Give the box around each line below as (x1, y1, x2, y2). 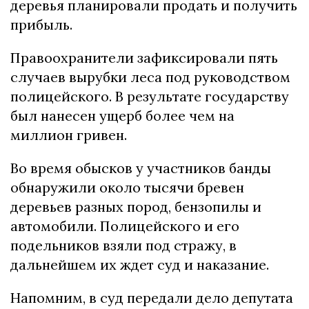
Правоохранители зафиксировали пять (10, 48, 278, 66)
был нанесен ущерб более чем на (10, 106, 235, 124)
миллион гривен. (10, 126, 127, 143)
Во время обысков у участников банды (10, 159, 271, 177)
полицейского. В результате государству (10, 87, 289, 105)
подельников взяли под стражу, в (10, 236, 237, 254)
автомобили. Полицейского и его (10, 217, 239, 235)
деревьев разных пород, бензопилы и (10, 197, 261, 215)
